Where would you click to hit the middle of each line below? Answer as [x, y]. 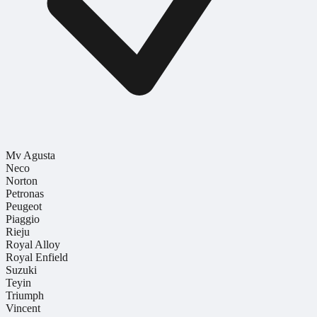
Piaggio [23, 219]
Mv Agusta [30, 155]
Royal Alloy [33, 244]
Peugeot [24, 206]
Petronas [25, 193]
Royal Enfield [37, 257]
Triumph [25, 295]
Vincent [23, 308]
